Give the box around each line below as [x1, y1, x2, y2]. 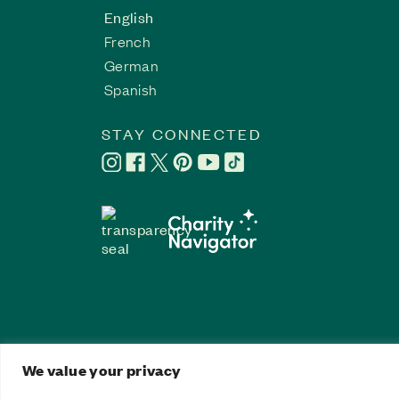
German [104, 55, 159, 76]
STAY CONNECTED [102, 124, 263, 143]
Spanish [104, 79, 158, 100]
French [104, 31, 151, 52]
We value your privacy [22, 359, 182, 380]
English [104, 7, 154, 28]
